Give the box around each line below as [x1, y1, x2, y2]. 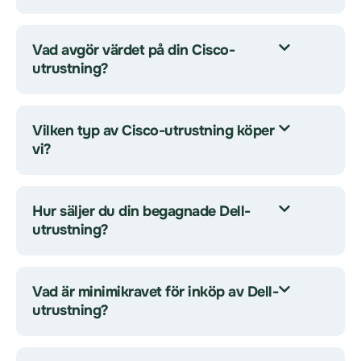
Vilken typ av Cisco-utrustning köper [32, 122, 274, 139]
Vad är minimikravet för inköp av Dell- [32, 283, 278, 301]
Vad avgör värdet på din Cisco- [32, 41, 234, 59]
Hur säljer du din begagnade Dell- [32, 202, 251, 220]
